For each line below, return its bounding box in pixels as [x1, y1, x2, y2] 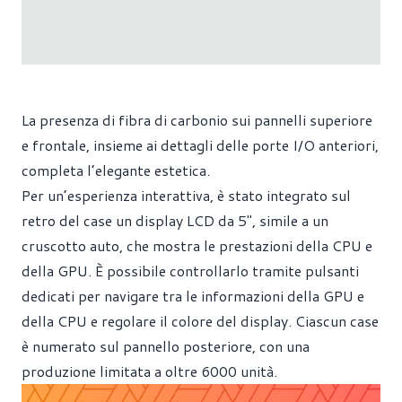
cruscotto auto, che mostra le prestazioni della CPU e [22, 235, 372, 256]
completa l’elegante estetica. [22, 160, 210, 180]
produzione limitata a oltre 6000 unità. [22, 361, 277, 381]
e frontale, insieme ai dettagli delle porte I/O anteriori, [22, 135, 379, 155]
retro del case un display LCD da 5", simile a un [22, 210, 328, 231]
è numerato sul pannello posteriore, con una [22, 336, 310, 356]
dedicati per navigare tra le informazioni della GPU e [22, 285, 364, 306]
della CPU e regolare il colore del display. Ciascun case [22, 310, 379, 331]
